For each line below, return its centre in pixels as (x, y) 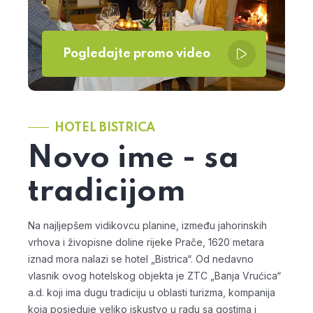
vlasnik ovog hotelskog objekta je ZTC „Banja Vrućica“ (154, 275)
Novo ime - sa (133, 158)
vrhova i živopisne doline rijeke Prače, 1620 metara (146, 242)
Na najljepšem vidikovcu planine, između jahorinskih (147, 225)
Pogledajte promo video (137, 53)
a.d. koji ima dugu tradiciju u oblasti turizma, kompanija (152, 292)
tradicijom (107, 192)
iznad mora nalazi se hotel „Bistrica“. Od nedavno (141, 259)
